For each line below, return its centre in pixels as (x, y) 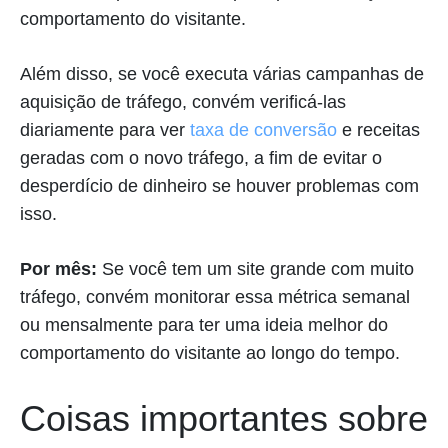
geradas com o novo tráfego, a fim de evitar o (201, 158)
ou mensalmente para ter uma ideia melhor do (204, 325)
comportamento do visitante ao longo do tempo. (210, 353)
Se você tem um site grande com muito (255, 269)
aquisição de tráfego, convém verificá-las (183, 102)
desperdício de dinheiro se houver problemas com (219, 186)
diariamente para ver (105, 130)
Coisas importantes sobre (224, 419)
